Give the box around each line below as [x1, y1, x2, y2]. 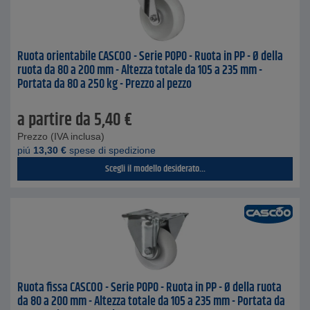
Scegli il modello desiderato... [104, 161, 206, 176]
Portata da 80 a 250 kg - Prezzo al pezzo [17, 75, 192, 94]
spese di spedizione [66, 145, 156, 156]
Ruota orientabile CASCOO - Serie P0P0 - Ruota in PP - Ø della [17, 47, 283, 66]
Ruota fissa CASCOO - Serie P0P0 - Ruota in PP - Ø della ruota [17, 278, 282, 298]
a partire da [17, 107, 91, 134]
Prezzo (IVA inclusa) [17, 131, 104, 142]
